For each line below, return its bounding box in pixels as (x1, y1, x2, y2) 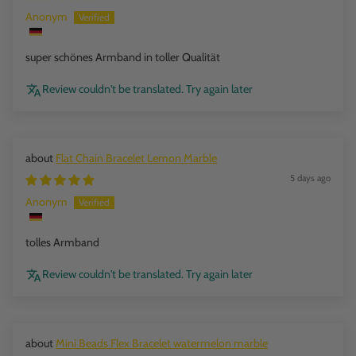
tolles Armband (25, 235, 99, 250)
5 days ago (290, 172, 331, 184)
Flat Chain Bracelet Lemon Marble (56, 151, 217, 166)
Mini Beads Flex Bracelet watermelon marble (56, 336, 268, 351)
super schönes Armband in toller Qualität (25, 50, 220, 65)
